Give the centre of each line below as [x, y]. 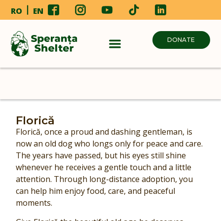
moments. [34, 203]
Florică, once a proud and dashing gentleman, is [104, 132]
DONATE [181, 39]
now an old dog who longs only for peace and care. [110, 144]
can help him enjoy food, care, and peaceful [96, 191]
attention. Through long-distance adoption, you [105, 179]
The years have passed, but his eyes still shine [101, 156]
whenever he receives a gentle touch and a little [104, 167]
